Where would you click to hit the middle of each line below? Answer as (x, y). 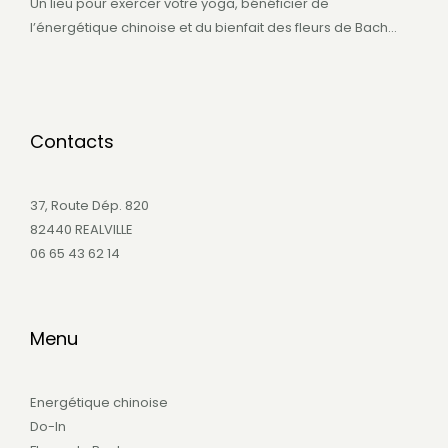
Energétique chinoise (99, 402)
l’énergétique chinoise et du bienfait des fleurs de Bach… (213, 27)
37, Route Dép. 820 (89, 205)
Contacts (72, 142)
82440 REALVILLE (81, 229)
